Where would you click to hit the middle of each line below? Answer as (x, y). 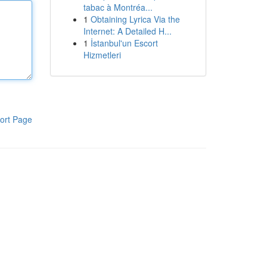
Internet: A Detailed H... (127, 31)
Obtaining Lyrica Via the (135, 19)
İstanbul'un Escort (124, 43)
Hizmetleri (102, 55)
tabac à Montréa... (118, 7)
